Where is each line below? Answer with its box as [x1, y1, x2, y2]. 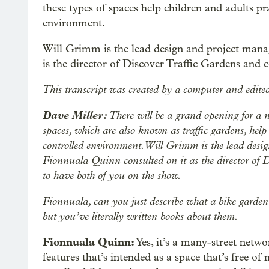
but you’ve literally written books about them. [43, 210, 238, 223]
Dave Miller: [43, 109, 107, 122]
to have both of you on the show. [43, 169, 181, 182]
